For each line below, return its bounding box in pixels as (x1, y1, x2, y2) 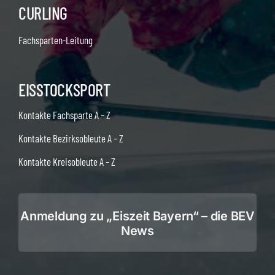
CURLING (18, 2, 68, 24)
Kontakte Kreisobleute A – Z (18, 155, 115, 168)
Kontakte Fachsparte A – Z (18, 109, 110, 122)
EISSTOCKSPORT (18, 79, 110, 101)
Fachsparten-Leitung (18, 34, 93, 47)
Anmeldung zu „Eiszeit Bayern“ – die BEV (20, 209, 255, 224)
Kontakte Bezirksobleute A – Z (18, 132, 123, 145)
